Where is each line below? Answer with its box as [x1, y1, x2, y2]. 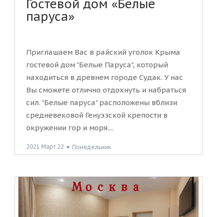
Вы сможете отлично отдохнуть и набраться [26, 85, 186, 94]
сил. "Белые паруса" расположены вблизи [26, 98, 177, 107]
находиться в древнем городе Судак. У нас [26, 73, 183, 82]
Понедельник [72, 143, 111, 151]
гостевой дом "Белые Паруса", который [26, 60, 168, 69]
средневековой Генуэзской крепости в [26, 110, 168, 120]
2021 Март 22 [26, 143, 64, 150]
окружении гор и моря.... [26, 123, 113, 132]
